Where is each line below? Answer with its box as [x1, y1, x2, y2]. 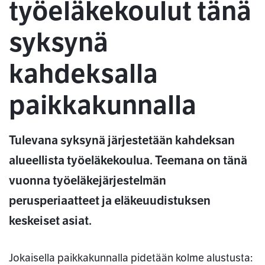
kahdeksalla [9, 57, 158, 91]
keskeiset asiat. [9, 214, 92, 229]
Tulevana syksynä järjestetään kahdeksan [9, 133, 235, 148]
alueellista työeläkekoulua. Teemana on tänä [9, 153, 247, 169]
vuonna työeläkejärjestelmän [9, 173, 166, 189]
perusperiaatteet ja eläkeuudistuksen [9, 193, 211, 209]
